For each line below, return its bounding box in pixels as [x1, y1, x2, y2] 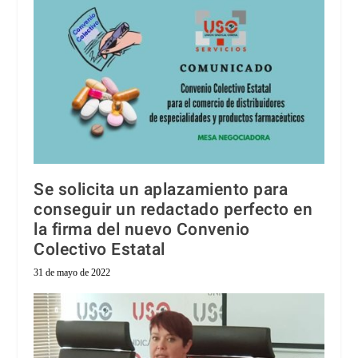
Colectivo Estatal [34, 237, 165, 263]
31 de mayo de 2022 [34, 267, 111, 279]
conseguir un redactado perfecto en [34, 197, 313, 223]
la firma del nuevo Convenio [34, 217, 250, 243]
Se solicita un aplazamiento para [34, 177, 288, 203]
